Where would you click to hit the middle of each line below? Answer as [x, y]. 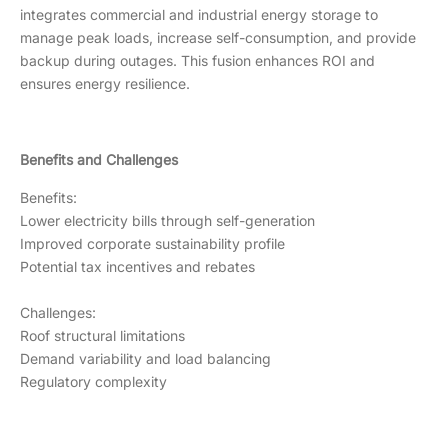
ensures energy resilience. [113, 83]
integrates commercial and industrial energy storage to [199, 14]
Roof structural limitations [102, 335]
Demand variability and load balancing [145, 358]
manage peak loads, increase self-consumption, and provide [218, 37]
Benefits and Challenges [99, 159]
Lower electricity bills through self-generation [167, 220]
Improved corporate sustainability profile [152, 243]
